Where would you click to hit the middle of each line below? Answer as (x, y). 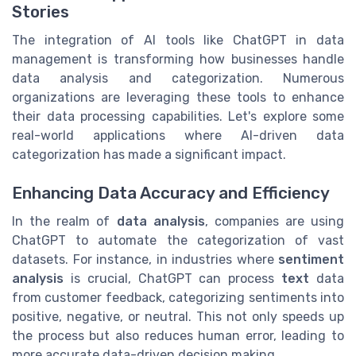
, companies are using (274, 222)
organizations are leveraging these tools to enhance (178, 97)
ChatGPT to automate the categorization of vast (178, 241)
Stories (41, 12)
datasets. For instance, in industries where (145, 260)
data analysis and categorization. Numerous (178, 78)
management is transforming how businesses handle (178, 59)
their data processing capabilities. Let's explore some (178, 116)
